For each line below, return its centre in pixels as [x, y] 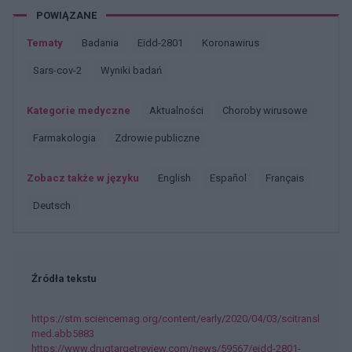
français [288, 178]
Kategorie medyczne [79, 110]
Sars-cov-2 [60, 70]
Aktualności [180, 110]
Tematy [45, 42]
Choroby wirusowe [268, 110]
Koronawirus [234, 42]
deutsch [55, 205]
